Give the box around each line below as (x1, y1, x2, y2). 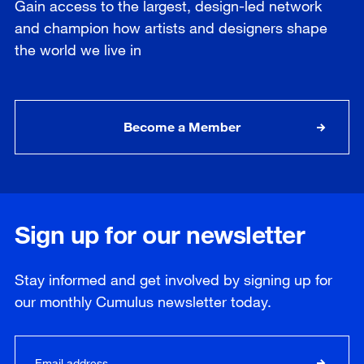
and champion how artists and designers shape (15, 19, 327, 37)
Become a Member (123, 119, 240, 135)
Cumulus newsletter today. (92, 292, 271, 311)
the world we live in (15, 41, 141, 59)
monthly (40, 292, 92, 311)
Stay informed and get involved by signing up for (15, 271, 332, 289)
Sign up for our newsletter (15, 219, 305, 250)
